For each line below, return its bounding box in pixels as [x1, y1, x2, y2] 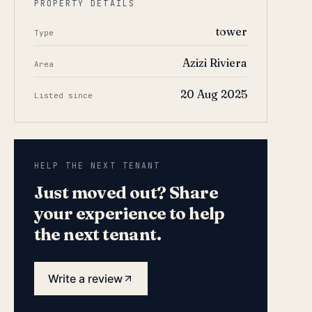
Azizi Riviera [182, 56, 247, 70]
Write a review [47, 272, 123, 286]
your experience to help [33, 203, 225, 224]
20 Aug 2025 [180, 87, 247, 101]
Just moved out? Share [33, 182, 219, 203]
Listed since [33, 91, 93, 100]
